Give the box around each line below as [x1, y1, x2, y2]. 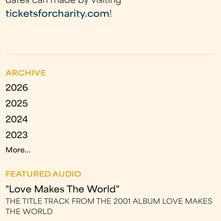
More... [5, 147, 31, 154]
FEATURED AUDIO [5, 171, 82, 179]
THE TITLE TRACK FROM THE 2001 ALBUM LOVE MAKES [5, 198, 213, 206]
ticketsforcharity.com [5, 10, 110, 19]
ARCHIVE [5, 70, 46, 77]
